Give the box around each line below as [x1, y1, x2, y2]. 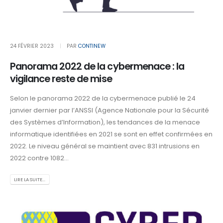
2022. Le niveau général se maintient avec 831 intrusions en [10, 141, 200, 151]
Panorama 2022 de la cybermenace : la [10, 59, 184, 73]
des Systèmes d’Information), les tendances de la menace [10, 117, 200, 127]
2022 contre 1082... [10, 153, 69, 163]
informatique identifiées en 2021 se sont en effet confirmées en [10, 129, 213, 139]
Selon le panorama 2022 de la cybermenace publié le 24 [10, 93, 196, 103]
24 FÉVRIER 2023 [10, 42, 54, 50]
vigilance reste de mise [10, 72, 112, 86]
